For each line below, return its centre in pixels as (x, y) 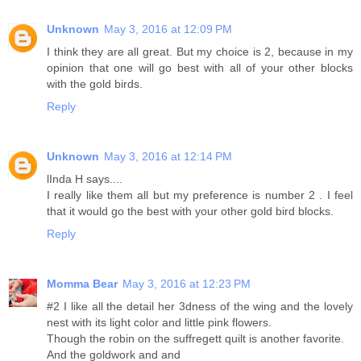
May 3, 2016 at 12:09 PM (168, 29)
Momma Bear (82, 284)
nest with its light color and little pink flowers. (159, 323)
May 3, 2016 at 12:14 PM (168, 157)
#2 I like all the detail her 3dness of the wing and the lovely (200, 307)
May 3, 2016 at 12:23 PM (187, 284)
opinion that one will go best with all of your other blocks (200, 68)
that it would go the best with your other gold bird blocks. (190, 212)
